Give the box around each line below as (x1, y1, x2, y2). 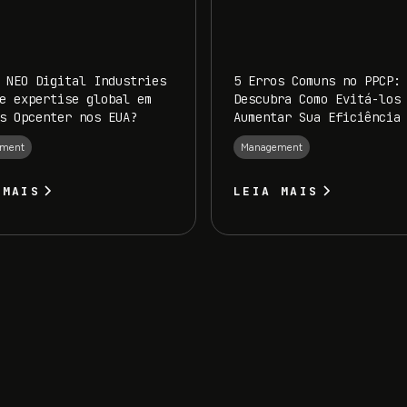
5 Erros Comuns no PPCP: (233, 72, 401, 89)
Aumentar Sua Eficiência (233, 108, 401, 125)
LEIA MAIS (233, 184, 319, 200)
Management (241, 141, 303, 154)
